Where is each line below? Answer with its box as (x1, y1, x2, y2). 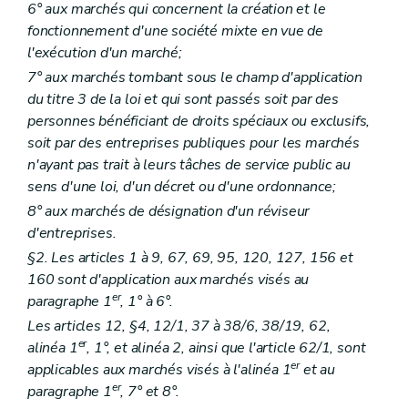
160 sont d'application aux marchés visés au (27, 270, 310, 291)
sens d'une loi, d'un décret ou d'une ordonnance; (27, 176, 336, 197)
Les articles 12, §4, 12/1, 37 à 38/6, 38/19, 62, (27, 316, 331, 337)
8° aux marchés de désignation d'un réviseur (27, 201, 311, 221)
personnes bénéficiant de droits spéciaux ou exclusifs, (27, 110, 371, 131)
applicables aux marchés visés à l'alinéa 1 (27, 360, 291, 381)
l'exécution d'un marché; (27, 42, 182, 63)
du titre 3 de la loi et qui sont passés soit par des (27, 88, 339, 109)
